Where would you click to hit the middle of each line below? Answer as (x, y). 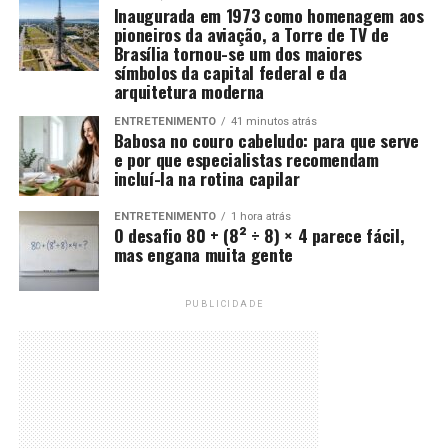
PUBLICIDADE (224, 303)
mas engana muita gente (203, 253)
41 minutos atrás (273, 121)
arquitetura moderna (188, 90)
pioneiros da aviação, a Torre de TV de (251, 33)
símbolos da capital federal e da (230, 71)
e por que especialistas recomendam (246, 158)
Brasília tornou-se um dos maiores (238, 52)
